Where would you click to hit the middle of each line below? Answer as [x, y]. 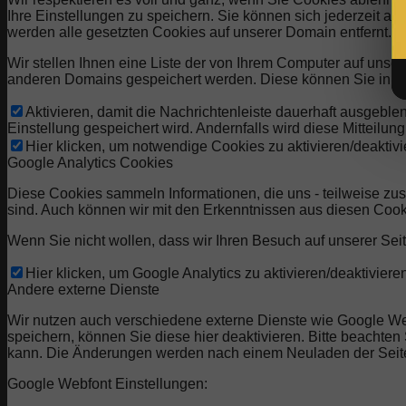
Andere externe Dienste [83, 290]
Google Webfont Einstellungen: [107, 384]
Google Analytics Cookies [90, 163]
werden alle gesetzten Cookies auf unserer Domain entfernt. [199, 33]
